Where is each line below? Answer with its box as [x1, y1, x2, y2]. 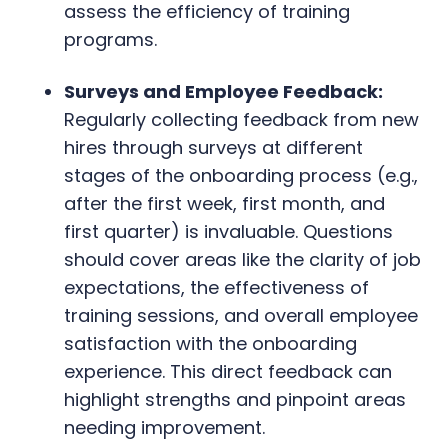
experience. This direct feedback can [64, 358, 392, 384]
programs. [64, 26, 157, 52]
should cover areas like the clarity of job [64, 246, 421, 272]
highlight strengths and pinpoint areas [64, 386, 406, 412]
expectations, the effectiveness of [64, 274, 369, 300]
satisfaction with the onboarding [64, 330, 357, 356]
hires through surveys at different [64, 134, 363, 160]
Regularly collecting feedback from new [64, 106, 419, 132]
